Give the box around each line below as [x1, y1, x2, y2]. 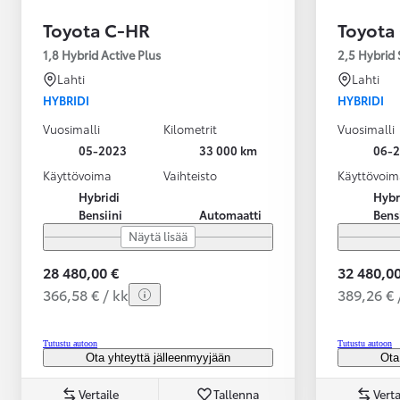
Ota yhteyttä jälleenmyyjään [86, 351, 230, 365]
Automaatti [199, 206, 262, 223]
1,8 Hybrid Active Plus [43, 46, 161, 63]
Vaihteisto [163, 167, 217, 184]
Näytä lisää [129, 228, 187, 245]
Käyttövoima [43, 167, 112, 184]
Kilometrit [163, 121, 217, 137]
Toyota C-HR [43, 17, 150, 43]
